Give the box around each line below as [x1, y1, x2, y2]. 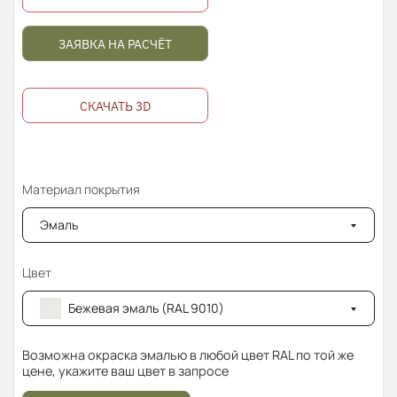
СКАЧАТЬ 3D [80, 98, 151, 115]
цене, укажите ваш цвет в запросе [22, 362, 229, 380]
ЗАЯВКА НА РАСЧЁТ [58, 36, 172, 53]
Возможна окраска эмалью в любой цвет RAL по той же [22, 346, 354, 364]
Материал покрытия [22, 181, 140, 198]
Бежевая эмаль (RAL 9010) [68, 300, 224, 317]
